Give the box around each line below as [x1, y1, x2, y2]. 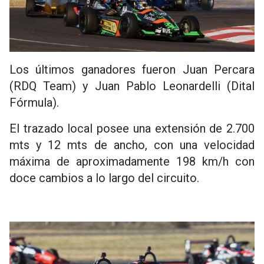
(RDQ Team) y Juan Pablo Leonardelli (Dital [9, 79, 255, 94]
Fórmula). [9, 95, 59, 110]
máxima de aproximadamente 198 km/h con [9, 154, 255, 169]
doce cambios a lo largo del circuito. [9, 171, 199, 186]
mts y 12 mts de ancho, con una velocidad [9, 138, 255, 153]
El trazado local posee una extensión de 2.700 [9, 121, 255, 136]
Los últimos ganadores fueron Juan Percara [9, 62, 255, 77]
